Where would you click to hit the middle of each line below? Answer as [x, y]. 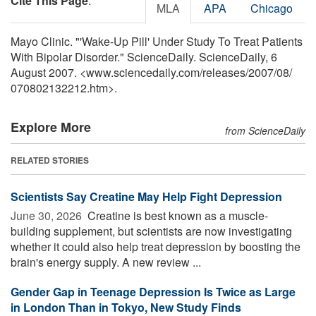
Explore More [51, 127]
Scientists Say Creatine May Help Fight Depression [146, 196]
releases [224, 72]
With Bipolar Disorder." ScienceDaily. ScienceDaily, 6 [144, 56]
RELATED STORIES [50, 160]
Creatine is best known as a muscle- [176, 215]
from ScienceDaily [265, 130]
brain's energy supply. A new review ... [106, 262]
